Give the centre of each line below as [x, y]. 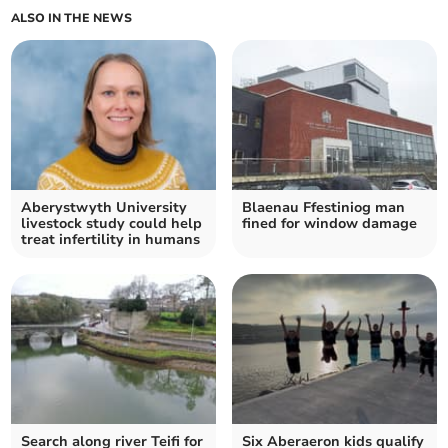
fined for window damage [329, 224]
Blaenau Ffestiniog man [323, 208]
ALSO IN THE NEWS [72, 18]
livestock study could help [112, 224]
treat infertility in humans [111, 240]
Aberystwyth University [104, 208]
